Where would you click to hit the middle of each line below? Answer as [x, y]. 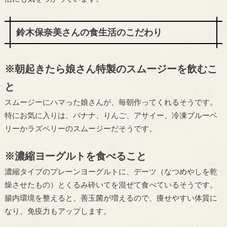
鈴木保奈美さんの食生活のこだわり [89, 32]
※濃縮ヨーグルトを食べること [75, 156]
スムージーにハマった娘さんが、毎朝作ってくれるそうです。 [111, 102]
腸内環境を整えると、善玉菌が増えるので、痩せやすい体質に [111, 198]
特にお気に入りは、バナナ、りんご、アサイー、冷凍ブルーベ [111, 115]
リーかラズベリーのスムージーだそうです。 [80, 128]
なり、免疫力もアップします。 [58, 211]
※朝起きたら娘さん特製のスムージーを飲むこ [111, 68]
